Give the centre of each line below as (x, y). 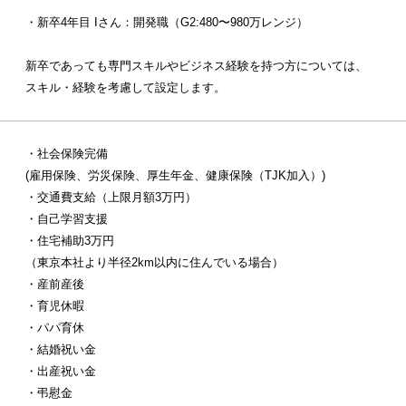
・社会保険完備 (67, 154)
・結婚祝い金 (61, 350)
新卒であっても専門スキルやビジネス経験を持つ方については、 (197, 66)
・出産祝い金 (61, 372)
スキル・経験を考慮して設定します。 (126, 88)
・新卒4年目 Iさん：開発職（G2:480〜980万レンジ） (167, 23)
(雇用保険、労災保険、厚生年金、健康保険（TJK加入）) (176, 176)
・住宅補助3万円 (70, 241)
